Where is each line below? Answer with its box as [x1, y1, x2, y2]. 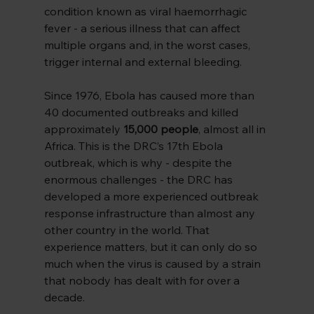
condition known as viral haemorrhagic [43, 4, 250, 19]
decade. [43, 290, 85, 305]
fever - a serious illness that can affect [43, 21, 243, 36]
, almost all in [198, 122, 268, 137]
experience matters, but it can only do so [43, 240, 260, 254]
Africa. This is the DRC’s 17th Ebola [43, 139, 226, 153]
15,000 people [123, 122, 198, 137]
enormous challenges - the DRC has [43, 172, 235, 187]
